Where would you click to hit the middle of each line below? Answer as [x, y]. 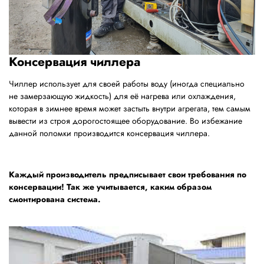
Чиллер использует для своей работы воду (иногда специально [127, 83]
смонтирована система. [55, 199]
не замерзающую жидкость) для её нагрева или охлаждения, [122, 96]
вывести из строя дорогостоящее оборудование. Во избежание [126, 121]
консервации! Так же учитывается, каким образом [110, 187]
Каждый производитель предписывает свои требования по [128, 174]
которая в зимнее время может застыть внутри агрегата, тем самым [130, 108]
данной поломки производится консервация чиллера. [109, 133]
